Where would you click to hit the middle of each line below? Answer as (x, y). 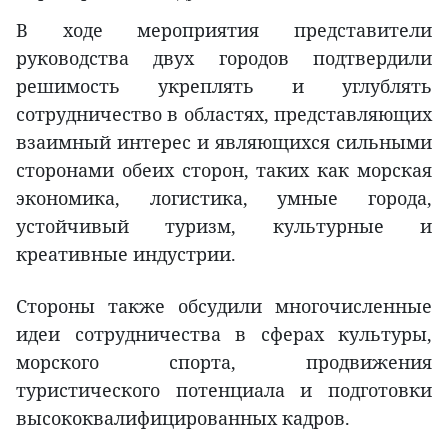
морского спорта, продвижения (224, 361)
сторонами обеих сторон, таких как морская (224, 169)
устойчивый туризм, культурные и (224, 225)
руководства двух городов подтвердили (224, 57)
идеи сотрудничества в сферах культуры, (224, 333)
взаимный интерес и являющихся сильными (224, 141)
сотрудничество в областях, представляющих (224, 113)
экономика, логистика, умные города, (224, 197)
